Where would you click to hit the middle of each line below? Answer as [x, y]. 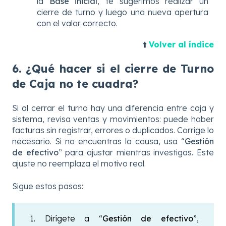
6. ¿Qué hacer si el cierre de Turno [113, 69]
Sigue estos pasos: [48, 186]
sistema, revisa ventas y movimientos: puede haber [113, 119]
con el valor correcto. [77, 23]
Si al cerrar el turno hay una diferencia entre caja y [113, 108]
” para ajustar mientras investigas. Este [136, 153]
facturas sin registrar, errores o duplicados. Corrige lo [113, 130]
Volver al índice [181, 44]
